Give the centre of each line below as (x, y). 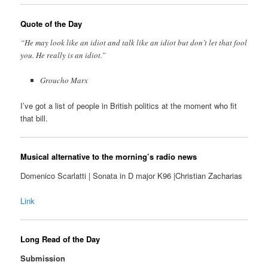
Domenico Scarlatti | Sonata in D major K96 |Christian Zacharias (132, 175)
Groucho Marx (64, 80)
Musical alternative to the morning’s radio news (109, 157)
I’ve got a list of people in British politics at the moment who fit (129, 105)
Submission (43, 258)
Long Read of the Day (60, 239)
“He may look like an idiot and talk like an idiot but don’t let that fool (134, 42)
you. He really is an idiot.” (63, 55)
